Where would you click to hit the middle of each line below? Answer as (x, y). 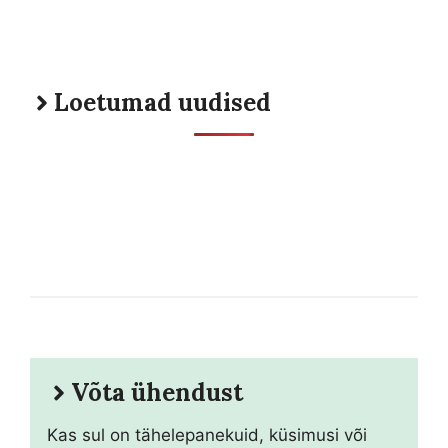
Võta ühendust (157, 392)
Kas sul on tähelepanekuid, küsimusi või (207, 434)
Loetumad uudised (162, 102)
